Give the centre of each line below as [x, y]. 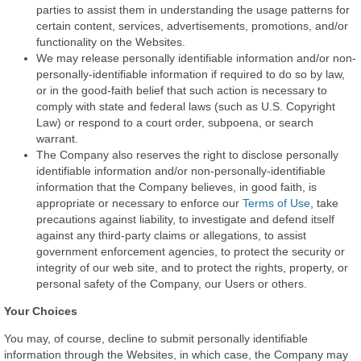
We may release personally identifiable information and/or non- [196, 58]
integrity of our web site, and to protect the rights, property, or [192, 268]
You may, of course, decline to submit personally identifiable [156, 338]
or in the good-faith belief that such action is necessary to [182, 90]
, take [324, 203]
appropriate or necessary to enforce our [139, 203]
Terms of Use [276, 203]
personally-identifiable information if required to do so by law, [191, 74]
